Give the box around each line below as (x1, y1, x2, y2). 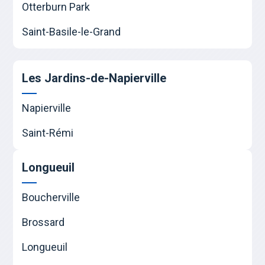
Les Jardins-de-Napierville (22, 70, 167, 85)
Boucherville (22, 190, 80, 203)
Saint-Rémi (22, 126, 74, 139)
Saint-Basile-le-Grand (22, 25, 121, 38)
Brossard (22, 215, 65, 228)
